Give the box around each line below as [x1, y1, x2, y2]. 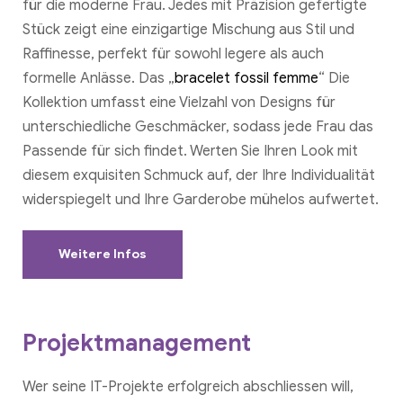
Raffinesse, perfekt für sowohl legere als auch [22, 45, 324, 64]
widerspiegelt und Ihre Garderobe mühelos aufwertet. [22, 191, 379, 210]
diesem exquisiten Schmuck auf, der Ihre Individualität [22, 166, 375, 185]
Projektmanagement [22, 328, 251, 358]
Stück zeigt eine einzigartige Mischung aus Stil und [22, 21, 354, 40]
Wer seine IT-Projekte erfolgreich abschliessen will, [22, 378, 354, 397]
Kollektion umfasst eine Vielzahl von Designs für [22, 94, 336, 112]
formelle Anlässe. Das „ [22, 69, 175, 88]
